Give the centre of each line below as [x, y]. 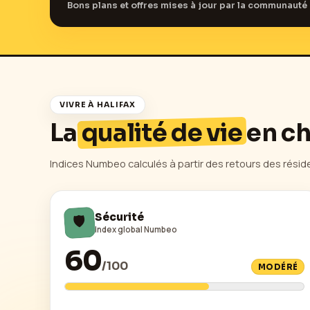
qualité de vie [162, 133]
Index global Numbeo [136, 229]
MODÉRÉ [278, 267]
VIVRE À [78, 105]
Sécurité [119, 217]
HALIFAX [116, 105]
